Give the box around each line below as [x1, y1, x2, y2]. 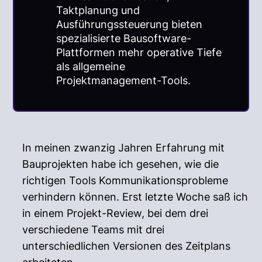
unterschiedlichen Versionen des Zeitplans [22, 239, 231, 252]
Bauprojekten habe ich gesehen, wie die [22, 157, 219, 170]
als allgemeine [56, 60, 125, 73]
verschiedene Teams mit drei [22, 223, 165, 236]
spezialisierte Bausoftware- [56, 32, 191, 44]
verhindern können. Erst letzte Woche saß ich [22, 190, 249, 203]
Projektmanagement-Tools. [56, 74, 191, 87]
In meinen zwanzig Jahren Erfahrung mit [22, 141, 225, 154]
